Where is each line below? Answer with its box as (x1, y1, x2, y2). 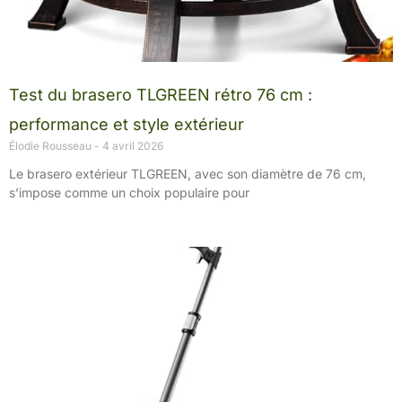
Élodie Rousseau (9, 138, 94, 153)
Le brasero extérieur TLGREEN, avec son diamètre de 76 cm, (9, 165, 366, 181)
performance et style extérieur (9, 114, 244, 134)
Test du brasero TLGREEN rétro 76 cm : (9, 84, 312, 104)
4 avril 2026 (100, 138, 163, 153)
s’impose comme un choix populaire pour (9, 184, 249, 200)
